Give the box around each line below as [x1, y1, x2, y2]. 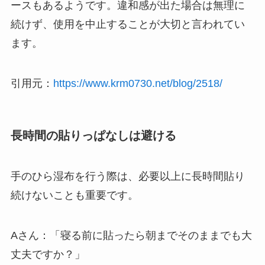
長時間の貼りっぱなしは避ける [10, 128, 176, 142]
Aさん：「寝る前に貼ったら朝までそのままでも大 [10, 230, 252, 242]
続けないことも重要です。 [10, 189, 138, 202]
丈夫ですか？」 [10, 248, 85, 261]
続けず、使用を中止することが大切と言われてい [10, 18, 245, 30]
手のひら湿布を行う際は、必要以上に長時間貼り [10, 170, 245, 183]
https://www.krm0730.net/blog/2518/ [53, 77, 222, 89]
